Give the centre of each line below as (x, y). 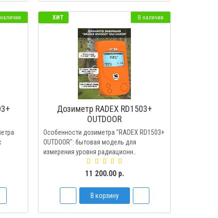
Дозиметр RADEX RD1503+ (105, 109)
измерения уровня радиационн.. (90, 152)
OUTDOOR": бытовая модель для (90, 142)
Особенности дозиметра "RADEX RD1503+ (104, 132)
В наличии (150, 18)
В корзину (104, 196)
